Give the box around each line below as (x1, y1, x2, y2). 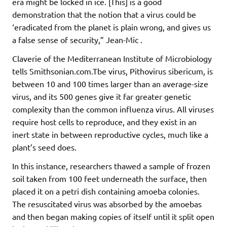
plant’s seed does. (12, 141, 77, 152)
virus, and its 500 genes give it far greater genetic (12, 91, 191, 101)
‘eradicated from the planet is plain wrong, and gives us (12, 21, 211, 32)
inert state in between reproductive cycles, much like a (12, 129, 208, 139)
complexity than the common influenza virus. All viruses (12, 103, 214, 114)
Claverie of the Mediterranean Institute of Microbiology (12, 53, 212, 63)
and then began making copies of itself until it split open (12, 211, 214, 221)
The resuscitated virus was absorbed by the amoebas (12, 198, 202, 209)
